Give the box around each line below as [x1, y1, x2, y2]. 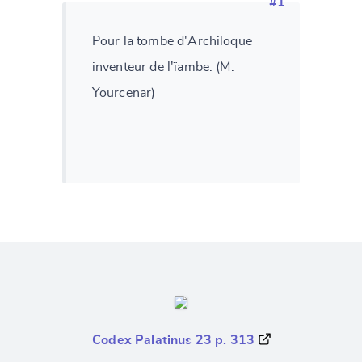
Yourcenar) [91, 86, 156, 99]
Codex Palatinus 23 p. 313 [92, 333, 255, 347]
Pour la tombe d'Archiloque [91, 34, 252, 48]
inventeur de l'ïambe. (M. [91, 60, 234, 74]
